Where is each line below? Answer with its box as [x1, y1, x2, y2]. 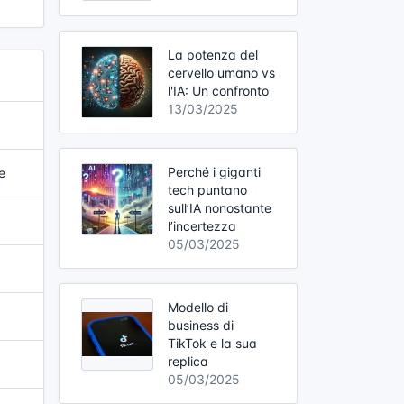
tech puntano [168, 181, 247, 197]
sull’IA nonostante [168, 199, 271, 216]
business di [168, 317, 234, 333]
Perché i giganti [168, 163, 261, 179]
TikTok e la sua [168, 335, 257, 351]
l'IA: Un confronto [168, 82, 269, 98]
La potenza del [168, 46, 258, 62]
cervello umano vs [168, 64, 275, 80]
